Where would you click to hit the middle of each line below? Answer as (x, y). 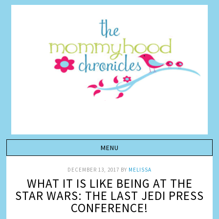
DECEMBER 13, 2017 (93, 170)
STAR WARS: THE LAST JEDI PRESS (109, 196)
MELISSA (140, 170)
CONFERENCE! (109, 208)
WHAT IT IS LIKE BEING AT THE (109, 183)
